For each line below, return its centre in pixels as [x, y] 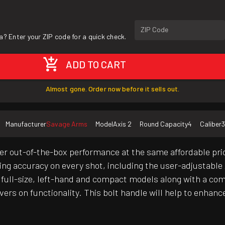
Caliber [211, 124]
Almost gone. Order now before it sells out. [113, 89]
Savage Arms [67, 124]
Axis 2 [122, 124]
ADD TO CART [96, 65]
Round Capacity [164, 124]
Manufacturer [26, 124]
